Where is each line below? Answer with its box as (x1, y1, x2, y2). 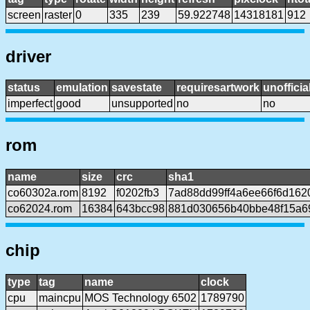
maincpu (39, 292, 81, 304)
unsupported (111, 98, 173, 110)
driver (6, 46, 51, 66)
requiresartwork (176, 82, 259, 94)
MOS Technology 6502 (84, 292, 197, 304)
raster (44, 8, 72, 21)
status (8, 82, 40, 94)
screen (8, 8, 41, 21)
